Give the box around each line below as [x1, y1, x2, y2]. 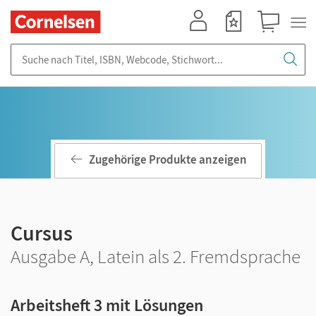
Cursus [11, 219, 73, 246]
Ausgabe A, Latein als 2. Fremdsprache [11, 244, 300, 268]
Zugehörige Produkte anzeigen [89, 152, 247, 168]
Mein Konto [181, 33, 228, 45]
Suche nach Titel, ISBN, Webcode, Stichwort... [11, 44, 215, 57]
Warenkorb [252, 33, 298, 45]
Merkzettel [217, 33, 259, 45]
